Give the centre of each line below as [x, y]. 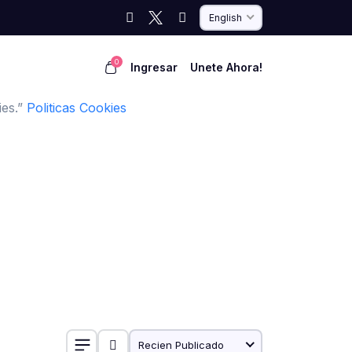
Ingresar [154, 67]
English [225, 17]
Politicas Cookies [77, 108]
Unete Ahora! [226, 67]
